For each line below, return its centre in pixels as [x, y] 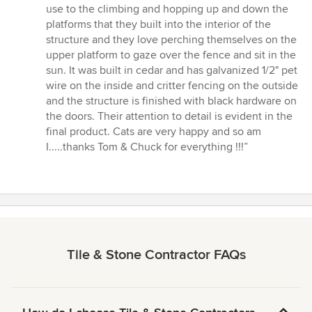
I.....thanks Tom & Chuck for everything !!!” [147, 147]
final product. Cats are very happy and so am [154, 132]
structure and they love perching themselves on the [171, 40]
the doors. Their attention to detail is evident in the [169, 117]
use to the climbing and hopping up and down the [167, 9]
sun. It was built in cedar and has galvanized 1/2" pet [172, 71]
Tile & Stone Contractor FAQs [156, 255]
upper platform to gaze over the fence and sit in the [171, 55]
